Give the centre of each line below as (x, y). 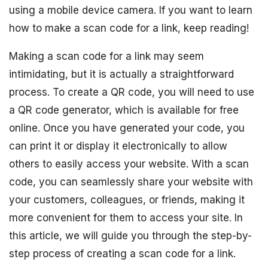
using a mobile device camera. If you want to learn (131, 10)
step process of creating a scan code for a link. (122, 254)
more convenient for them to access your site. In (126, 218)
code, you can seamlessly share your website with (131, 182)
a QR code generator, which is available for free (124, 110)
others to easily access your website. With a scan (129, 164)
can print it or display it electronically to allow (118, 146)
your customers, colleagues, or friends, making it (127, 200)
